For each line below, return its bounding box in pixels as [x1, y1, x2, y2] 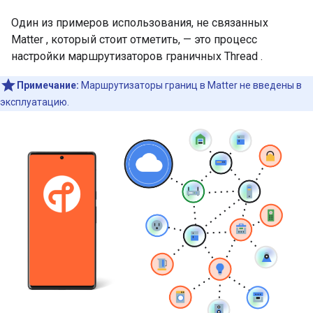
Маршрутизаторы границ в [81, 80, 208, 91]
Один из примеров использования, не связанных [11, 16, 268, 29]
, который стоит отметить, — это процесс [43, 33, 257, 46]
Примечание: [17, 80, 79, 91]
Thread [224, 50, 258, 63]
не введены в [238, 80, 302, 91]
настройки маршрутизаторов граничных [11, 50, 224, 63]
